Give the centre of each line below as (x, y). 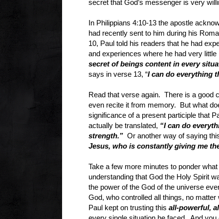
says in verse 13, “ (118, 74)
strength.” (106, 135)
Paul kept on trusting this (129, 207)
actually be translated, (124, 125)
